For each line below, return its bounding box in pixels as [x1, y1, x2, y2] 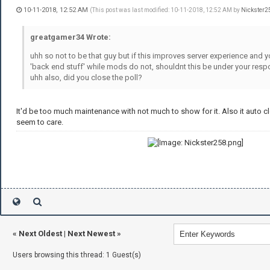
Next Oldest [19, 229, 62, 239]
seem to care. [16, 118, 63, 127]
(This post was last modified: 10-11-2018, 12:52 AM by [90, 7, 241, 14]
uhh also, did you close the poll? [30, 73, 142, 83]
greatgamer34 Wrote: [30, 33, 111, 42]
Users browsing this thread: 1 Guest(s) [13, 251, 141, 260]
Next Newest [67, 229, 115, 239]
